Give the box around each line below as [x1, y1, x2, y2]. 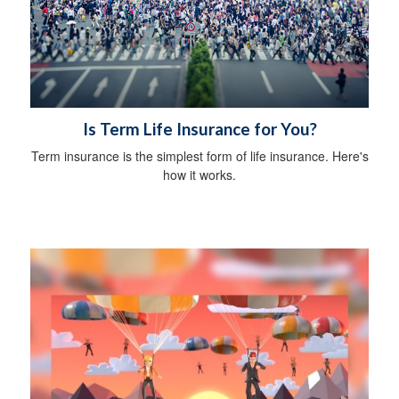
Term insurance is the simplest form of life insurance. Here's [30, 146, 369, 165]
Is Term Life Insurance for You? [82, 118, 317, 139]
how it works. [163, 165, 236, 183]
